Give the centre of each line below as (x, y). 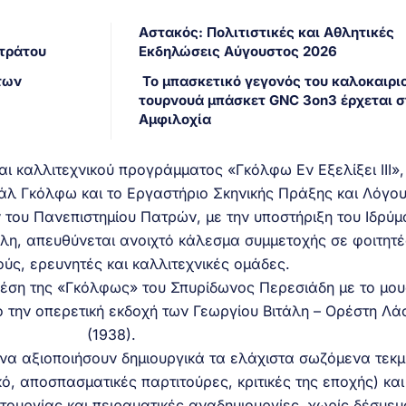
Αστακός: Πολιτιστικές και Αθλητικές (266, 32)
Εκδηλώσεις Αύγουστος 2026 (237, 51)
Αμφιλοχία (174, 119)
